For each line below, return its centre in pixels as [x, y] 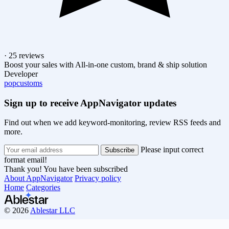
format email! [26, 160]
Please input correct [172, 150]
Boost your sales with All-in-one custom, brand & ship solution [106, 64]
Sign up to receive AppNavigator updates [90, 103]
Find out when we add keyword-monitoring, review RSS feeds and [112, 123]
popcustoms [23, 83]
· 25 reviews [24, 55]
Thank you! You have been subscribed [66, 169]
